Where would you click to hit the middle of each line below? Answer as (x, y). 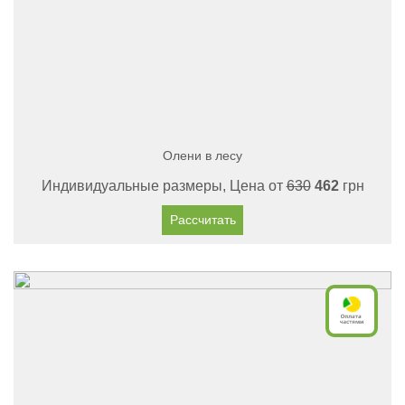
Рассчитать (202, 220)
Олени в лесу (202, 155)
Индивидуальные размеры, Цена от (164, 186)
